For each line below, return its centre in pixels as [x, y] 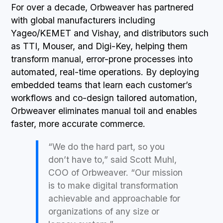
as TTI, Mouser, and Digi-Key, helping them [100, 46]
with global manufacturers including [83, 20]
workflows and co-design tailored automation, [104, 98]
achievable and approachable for [114, 199]
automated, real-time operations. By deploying [105, 72]
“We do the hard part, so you [107, 147]
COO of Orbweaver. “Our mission [116, 173]
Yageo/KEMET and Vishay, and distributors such [110, 33]
